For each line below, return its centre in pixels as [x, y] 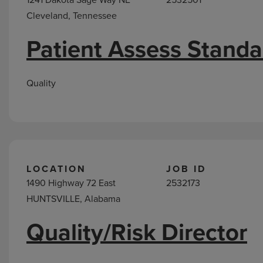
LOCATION [56, 169]
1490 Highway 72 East [71, 183]
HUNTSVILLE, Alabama [73, 199]
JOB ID [186, 169]
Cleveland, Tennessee [72, 16]
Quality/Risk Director [137, 232]
